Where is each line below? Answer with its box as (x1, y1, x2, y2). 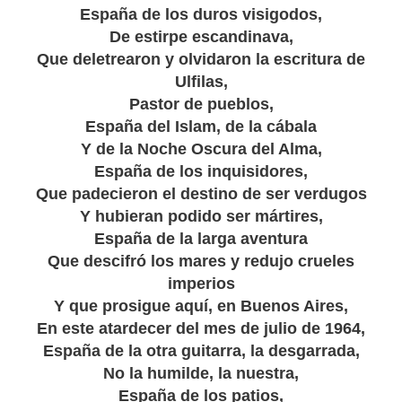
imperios (167, 275, 235, 293)
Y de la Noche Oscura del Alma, (80, 140, 322, 159)
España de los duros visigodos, (80, 5, 322, 24)
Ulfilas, (174, 73, 228, 92)
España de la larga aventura (94, 230, 308, 249)
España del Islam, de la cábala (85, 118, 317, 136)
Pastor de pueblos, (128, 95, 274, 114)
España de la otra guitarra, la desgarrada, (42, 342, 360, 361)
